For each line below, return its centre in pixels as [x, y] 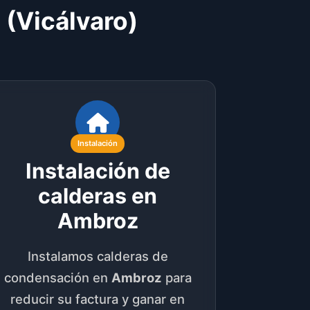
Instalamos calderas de [98, 256]
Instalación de [98, 171]
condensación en [57, 277]
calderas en [98, 195]
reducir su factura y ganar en [98, 299]
